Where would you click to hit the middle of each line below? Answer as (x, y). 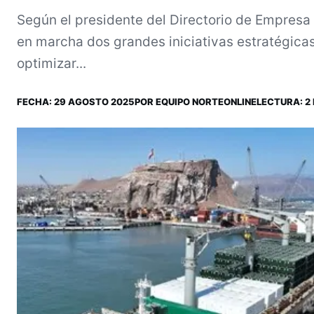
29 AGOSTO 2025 (94, 101)
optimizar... (52, 63)
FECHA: (35, 101)
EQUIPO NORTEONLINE (206, 101)
